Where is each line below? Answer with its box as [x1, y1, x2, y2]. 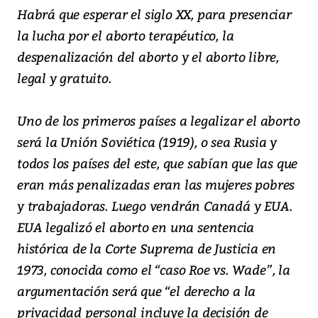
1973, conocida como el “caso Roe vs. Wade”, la [17, 261, 290, 279]
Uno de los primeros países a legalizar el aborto [17, 111, 300, 130]
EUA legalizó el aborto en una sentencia [17, 218, 255, 236]
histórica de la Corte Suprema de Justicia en [17, 239, 277, 258]
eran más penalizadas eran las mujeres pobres [17, 175, 295, 194]
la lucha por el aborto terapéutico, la [17, 26, 234, 45]
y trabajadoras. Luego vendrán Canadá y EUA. [17, 197, 292, 215]
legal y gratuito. [17, 69, 111, 87]
